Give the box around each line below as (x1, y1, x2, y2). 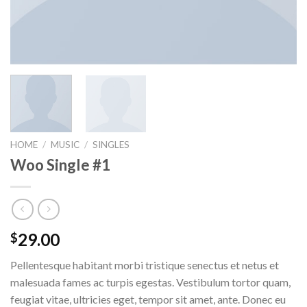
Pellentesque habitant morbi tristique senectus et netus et (10, 258, 279, 271)
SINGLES (93, 139, 130, 151)
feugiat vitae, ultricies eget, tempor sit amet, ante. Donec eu (10, 292, 286, 306)
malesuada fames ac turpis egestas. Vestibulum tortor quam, (10, 275, 291, 288)
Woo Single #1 (10, 156, 110, 175)
